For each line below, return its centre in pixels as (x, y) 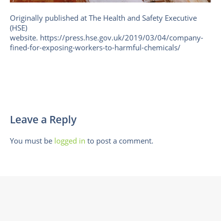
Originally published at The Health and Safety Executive (103, 18)
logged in (70, 141)
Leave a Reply (43, 120)
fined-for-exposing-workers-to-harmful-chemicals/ (95, 48)
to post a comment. (119, 141)
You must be (32, 141)
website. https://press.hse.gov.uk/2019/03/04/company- (107, 38)
